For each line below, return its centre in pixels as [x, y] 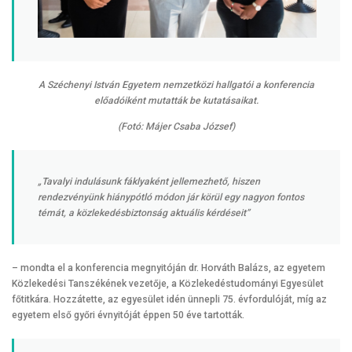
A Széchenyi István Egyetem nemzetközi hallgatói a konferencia [176, 85]
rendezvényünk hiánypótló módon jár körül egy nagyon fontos [171, 198]
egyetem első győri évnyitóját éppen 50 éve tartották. [128, 315]
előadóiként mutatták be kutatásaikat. [176, 101]
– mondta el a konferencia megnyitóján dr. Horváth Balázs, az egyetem [169, 268]
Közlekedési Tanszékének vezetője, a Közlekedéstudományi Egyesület [168, 284]
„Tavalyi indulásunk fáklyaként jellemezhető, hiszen [149, 182]
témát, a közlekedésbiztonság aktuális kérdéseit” [144, 213]
